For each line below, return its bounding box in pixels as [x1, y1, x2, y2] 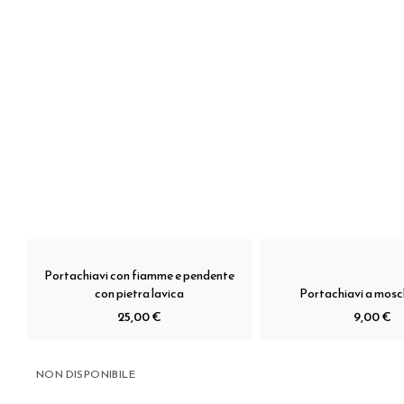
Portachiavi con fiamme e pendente [43, 265, 234, 285]
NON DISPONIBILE [36, 365, 135, 382]
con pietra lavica [94, 283, 184, 303]
